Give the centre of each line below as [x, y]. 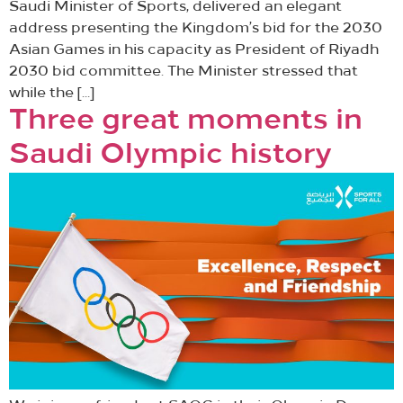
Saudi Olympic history [170, 155]
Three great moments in [186, 121]
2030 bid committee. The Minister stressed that [184, 72]
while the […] [52, 93]
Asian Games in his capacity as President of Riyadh [194, 50]
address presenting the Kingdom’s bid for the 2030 [196, 28]
